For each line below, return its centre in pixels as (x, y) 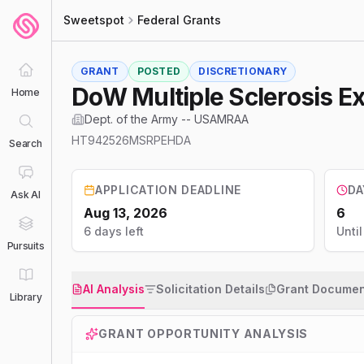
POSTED (159, 71)
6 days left (114, 231)
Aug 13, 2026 (126, 213)
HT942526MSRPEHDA (131, 140)
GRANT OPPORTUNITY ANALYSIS (204, 334)
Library (26, 297)
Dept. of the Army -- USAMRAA (167, 119)
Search (26, 143)
